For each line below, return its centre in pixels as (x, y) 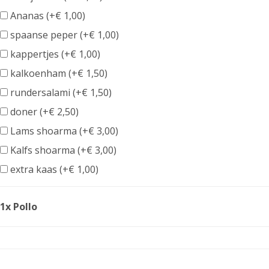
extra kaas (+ (38, 169)
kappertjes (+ (39, 54)
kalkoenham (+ (43, 73)
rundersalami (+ (45, 92)
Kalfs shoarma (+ (47, 150)
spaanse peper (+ (48, 35)
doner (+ (28, 112)
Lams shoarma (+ (48, 131)
